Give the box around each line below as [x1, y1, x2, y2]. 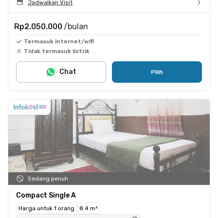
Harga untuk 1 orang [18, 204, 74, 212]
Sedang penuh [28, 175, 68, 182]
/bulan [64, 21, 88, 31]
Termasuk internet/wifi [24, 37, 94, 45]
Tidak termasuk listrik [24, 47, 90, 54]
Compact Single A [16, 191, 76, 200]
